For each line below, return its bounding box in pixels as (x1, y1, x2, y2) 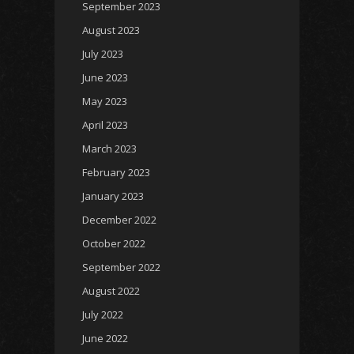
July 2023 (82, 46, 123, 61)
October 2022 (82, 235, 145, 250)
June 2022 (82, 330, 128, 345)
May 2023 (82, 93, 127, 108)
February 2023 (82, 164, 150, 179)
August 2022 (82, 283, 140, 298)
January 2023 (82, 188, 144, 203)
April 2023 (82, 117, 128, 132)
